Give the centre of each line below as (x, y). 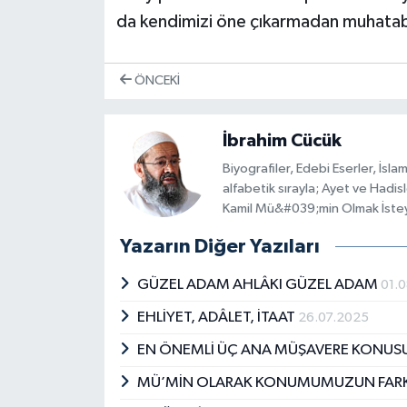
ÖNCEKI (155, 81)
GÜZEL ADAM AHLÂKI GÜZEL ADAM (259, 285)
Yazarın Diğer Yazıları (219, 247)
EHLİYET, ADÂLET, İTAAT (218, 318)
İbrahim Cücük (282, 140)
